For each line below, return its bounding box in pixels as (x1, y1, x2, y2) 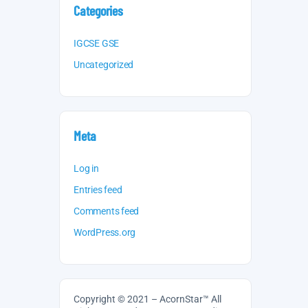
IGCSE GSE (74, 38, 120, 49)
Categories (74, 2, 123, 19)
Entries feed (74, 184, 122, 195)
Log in (74, 163, 99, 174)
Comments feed (74, 206, 140, 217)
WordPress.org (74, 227, 136, 238)
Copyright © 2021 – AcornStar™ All (74, 294, 221, 305)
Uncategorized (74, 59, 134, 70)
